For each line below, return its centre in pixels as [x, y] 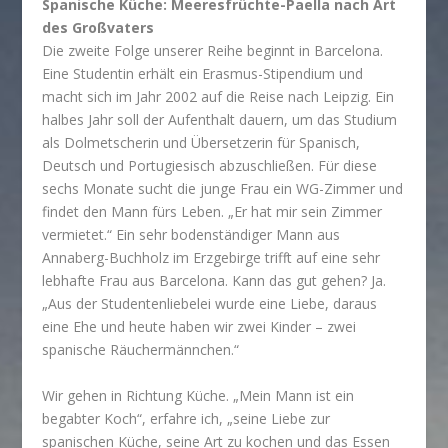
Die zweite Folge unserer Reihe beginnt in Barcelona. [213, 51]
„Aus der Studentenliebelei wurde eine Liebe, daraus [210, 304]
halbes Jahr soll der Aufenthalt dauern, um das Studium [220, 120]
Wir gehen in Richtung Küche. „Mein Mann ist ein [198, 395]
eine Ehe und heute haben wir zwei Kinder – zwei [199, 327]
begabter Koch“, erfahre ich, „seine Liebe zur [186, 418]
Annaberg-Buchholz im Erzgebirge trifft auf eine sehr [211, 258]
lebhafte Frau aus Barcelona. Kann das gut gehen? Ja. [214, 281]
